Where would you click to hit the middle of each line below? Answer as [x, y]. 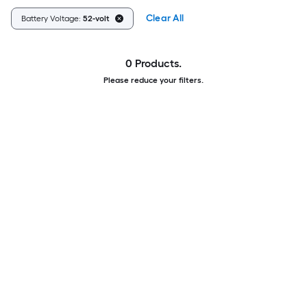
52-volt [96, 19]
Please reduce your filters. [153, 80]
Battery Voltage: [52, 19]
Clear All [165, 18]
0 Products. [153, 63]
